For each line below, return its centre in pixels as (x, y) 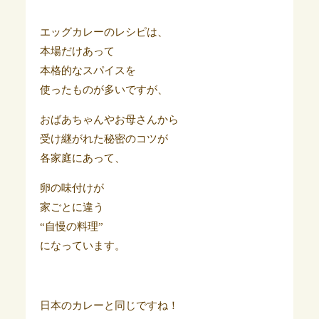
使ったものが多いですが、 (104, 90)
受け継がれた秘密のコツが (104, 139)
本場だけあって (77, 52)
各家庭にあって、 (82, 158)
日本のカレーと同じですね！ (109, 306)
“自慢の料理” (71, 227)
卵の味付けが (72, 188)
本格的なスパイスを (88, 71)
